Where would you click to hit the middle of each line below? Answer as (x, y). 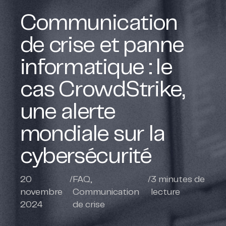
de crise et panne (102, 46)
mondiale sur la (92, 135)
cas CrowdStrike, (102, 90)
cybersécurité (86, 157)
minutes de (181, 179)
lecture (166, 192)
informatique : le (96, 68)
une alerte (68, 112)
